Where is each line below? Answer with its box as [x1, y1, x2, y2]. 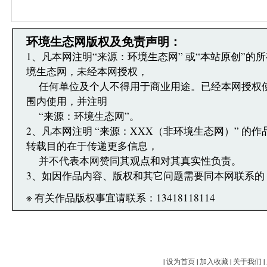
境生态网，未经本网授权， [26, 64, 148, 78]
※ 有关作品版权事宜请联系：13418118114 [26, 191, 215, 204]
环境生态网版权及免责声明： [26, 32, 181, 50]
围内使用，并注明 [26, 94, 107, 108]
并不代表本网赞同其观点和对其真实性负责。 [26, 154, 241, 167]
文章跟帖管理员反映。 [48, 25, 143, 38]
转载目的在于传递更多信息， [26, 139, 158, 153]
